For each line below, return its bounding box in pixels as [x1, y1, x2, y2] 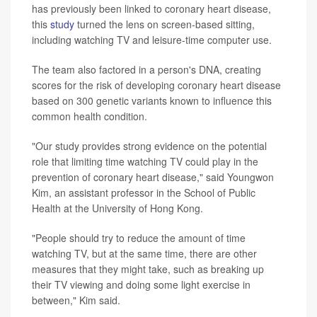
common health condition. [32, 108, 147, 123]
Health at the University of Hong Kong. [32, 200, 203, 215]
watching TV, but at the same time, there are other [32, 246, 257, 260]
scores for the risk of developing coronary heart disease [32, 77, 281, 92]
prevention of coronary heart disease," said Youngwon [32, 169, 274, 184]
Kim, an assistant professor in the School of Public [32, 185, 255, 200]
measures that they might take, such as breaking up [32, 261, 264, 276]
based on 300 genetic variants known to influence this [32, 93, 272, 108]
